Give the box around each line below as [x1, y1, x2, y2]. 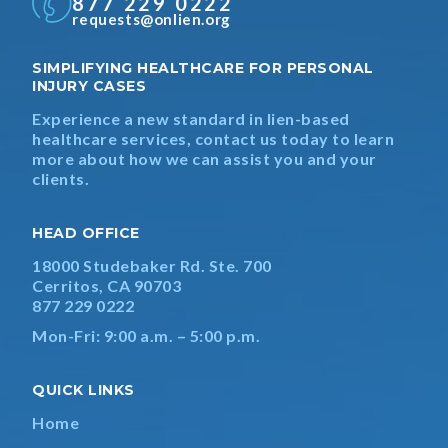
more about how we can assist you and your [32, 149, 377, 168]
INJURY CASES [32, 77, 147, 95]
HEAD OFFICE [32, 224, 140, 242]
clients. [32, 169, 90, 188]
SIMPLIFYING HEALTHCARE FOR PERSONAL [32, 59, 374, 77]
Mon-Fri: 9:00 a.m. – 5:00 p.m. [32, 326, 261, 345]
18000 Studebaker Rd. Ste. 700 [32, 256, 272, 275]
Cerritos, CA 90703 [32, 276, 182, 295]
